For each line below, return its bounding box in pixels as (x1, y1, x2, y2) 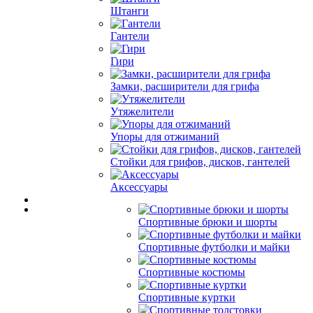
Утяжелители (110, 105, 174, 117)
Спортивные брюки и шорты (138, 216, 277, 228)
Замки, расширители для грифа (110, 80, 259, 92)
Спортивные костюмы (138, 266, 245, 278)
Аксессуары (110, 181, 168, 193)
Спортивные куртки (138, 291, 235, 303)
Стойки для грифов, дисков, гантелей (110, 156, 290, 168)
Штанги (110, 5, 149, 17)
